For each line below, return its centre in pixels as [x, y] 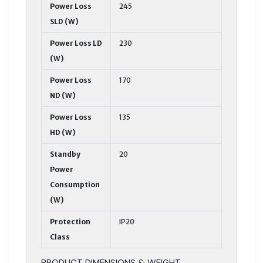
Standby [65, 154]
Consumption [75, 184]
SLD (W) [64, 21]
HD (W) [63, 132]
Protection [70, 221]
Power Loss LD [76, 43]
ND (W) [63, 95]
